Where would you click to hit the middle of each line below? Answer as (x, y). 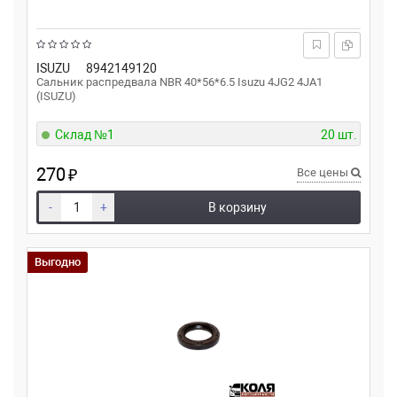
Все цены (324, 172)
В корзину (237, 207)
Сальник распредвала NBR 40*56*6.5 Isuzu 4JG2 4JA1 (179, 82)
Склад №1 (85, 135)
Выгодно (58, 262)
